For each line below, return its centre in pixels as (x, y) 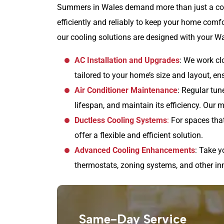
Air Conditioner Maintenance (126, 90)
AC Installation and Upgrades (127, 60)
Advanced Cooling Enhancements (135, 150)
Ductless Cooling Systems (121, 120)
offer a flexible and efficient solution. (139, 135)
